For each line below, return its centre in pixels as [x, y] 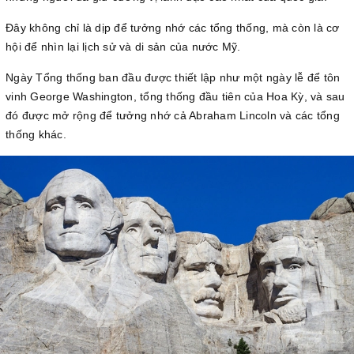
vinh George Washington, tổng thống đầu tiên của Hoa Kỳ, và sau [175, 97]
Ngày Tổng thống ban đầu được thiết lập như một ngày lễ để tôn [173, 78]
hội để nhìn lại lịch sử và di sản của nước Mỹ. [123, 47]
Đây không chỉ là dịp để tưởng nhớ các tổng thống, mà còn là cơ [173, 28]
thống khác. [36, 135]
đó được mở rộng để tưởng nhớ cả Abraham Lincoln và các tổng [173, 116]
